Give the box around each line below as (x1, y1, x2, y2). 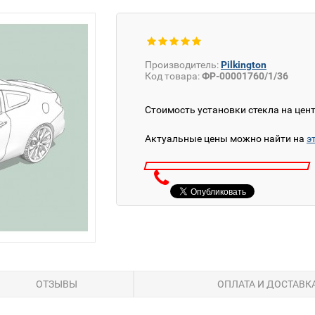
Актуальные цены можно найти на (145, 133, 307, 144)
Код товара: (145, 70, 200, 82)
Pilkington (221, 59, 266, 70)
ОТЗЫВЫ (35, 278, 77, 290)
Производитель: (145, 59, 219, 70)
